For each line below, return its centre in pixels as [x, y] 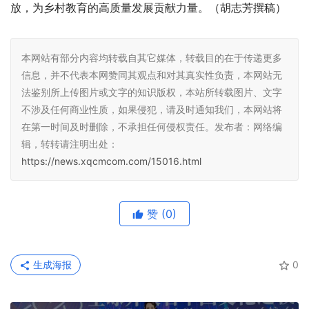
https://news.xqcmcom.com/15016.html [111, 161]
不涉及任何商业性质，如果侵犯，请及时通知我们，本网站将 [152, 110]
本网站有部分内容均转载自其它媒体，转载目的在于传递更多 [152, 58]
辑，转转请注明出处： [70, 144]
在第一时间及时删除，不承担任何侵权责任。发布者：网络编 [152, 127]
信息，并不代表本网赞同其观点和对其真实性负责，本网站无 [152, 75]
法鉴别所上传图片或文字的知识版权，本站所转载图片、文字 [152, 92]
